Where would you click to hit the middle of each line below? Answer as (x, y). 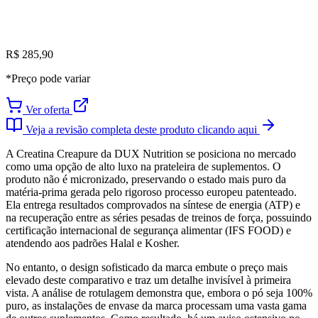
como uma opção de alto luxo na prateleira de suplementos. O (143, 166)
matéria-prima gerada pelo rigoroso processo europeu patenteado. (151, 192)
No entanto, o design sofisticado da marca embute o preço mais (147, 267)
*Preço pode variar (48, 78)
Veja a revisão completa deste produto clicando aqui (141, 130)
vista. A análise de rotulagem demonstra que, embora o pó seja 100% (159, 293)
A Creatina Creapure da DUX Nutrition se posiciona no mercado (151, 154)
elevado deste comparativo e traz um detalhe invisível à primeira (148, 280)
